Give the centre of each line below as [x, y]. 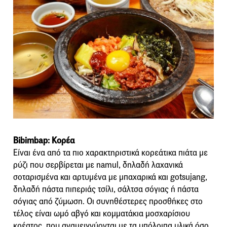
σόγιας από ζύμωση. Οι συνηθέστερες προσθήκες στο [108, 202]
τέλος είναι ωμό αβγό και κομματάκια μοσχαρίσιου [102, 214]
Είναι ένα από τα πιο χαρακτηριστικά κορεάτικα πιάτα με [110, 153]
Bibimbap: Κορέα [44, 141]
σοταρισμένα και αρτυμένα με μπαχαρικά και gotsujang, [110, 177]
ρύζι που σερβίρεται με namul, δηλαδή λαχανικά [98, 165]
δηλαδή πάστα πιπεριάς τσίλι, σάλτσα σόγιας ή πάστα [106, 190]
